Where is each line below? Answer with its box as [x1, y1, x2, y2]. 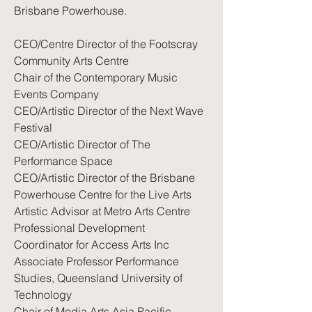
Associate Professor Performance [14, 254, 179, 268]
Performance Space [14, 154, 113, 168]
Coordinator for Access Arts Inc [14, 237, 169, 251]
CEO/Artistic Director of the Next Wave [14, 104, 203, 118]
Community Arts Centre [14, 54, 129, 68]
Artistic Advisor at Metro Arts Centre [14, 204, 190, 218]
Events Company [14, 87, 99, 101]
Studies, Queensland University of [14, 271, 182, 285]
